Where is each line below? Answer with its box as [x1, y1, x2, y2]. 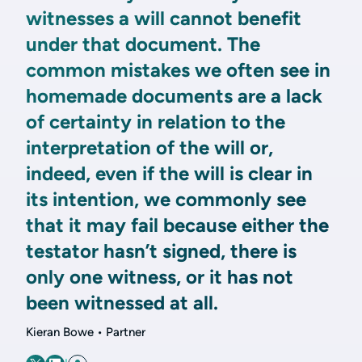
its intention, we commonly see [26, 187, 306, 211]
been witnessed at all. [26, 291, 218, 314]
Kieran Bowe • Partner [26, 325, 145, 339]
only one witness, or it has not [26, 265, 293, 288]
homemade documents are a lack [26, 84, 322, 107]
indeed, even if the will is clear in [26, 162, 313, 185]
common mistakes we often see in [26, 58, 330, 82]
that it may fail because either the [26, 213, 329, 237]
